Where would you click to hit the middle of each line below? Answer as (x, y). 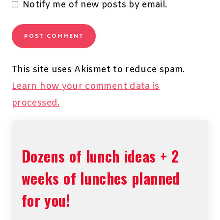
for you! (46, 200)
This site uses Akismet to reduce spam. (98, 70)
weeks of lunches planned (101, 178)
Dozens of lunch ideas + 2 (100, 156)
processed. (36, 103)
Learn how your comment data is (86, 87)
